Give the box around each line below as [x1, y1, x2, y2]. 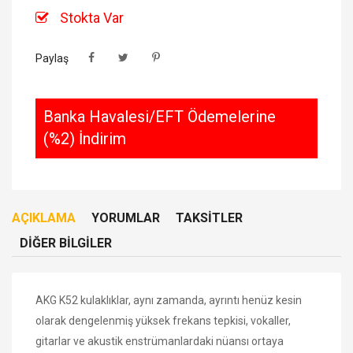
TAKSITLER [176, 210, 243, 225]
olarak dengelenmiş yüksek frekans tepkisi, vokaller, [35, 314, 291, 327]
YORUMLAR [91, 210, 160, 225]
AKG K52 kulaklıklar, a [35, 293, 139, 307]
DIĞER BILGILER [20, 235, 112, 251]
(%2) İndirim [43, 128, 126, 148]
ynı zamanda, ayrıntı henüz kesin [139, 293, 302, 307]
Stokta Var [57, 9, 124, 26]
